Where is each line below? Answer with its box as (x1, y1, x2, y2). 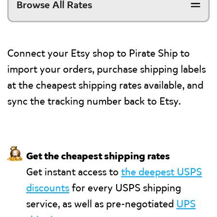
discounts (26, 181, 69, 195)
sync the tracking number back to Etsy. (7, 94, 181, 108)
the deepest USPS (121, 165, 202, 179)
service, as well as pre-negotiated (26, 197, 176, 211)
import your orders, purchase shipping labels (7, 62, 206, 76)
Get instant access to (26, 165, 121, 179)
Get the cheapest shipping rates (26, 149, 170, 163)
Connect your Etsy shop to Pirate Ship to (7, 46, 190, 60)
